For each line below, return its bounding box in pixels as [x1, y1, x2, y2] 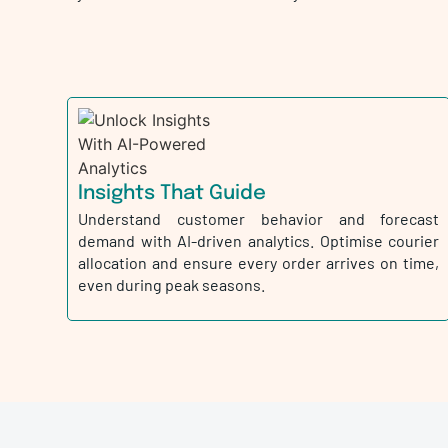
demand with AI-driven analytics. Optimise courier [78, 230, 440, 250]
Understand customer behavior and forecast [78, 208, 440, 228]
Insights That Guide [78, 182, 267, 204]
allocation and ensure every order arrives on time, [78, 252, 440, 272]
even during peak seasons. [78, 274, 266, 294]
